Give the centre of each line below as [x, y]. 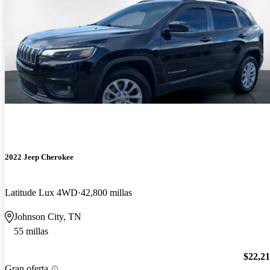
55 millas [31, 231]
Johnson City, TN [48, 216]
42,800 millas [106, 192]
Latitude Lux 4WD [41, 192]
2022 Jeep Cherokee [39, 157]
